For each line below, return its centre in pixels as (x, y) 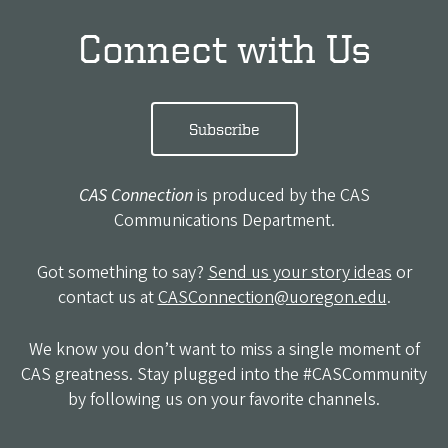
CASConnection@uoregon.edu (272, 297)
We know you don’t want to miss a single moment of (224, 349)
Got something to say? (122, 272)
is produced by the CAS (281, 195)
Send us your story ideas (299, 272)
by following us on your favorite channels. (224, 399)
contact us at (107, 297)
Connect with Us (224, 48)
